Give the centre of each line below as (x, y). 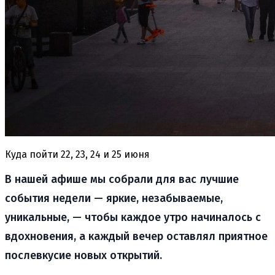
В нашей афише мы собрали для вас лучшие (122, 179)
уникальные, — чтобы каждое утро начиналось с (133, 217)
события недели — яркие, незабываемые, (114, 198)
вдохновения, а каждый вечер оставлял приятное (136, 236)
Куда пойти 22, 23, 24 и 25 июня (77, 154)
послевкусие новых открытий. (83, 255)
